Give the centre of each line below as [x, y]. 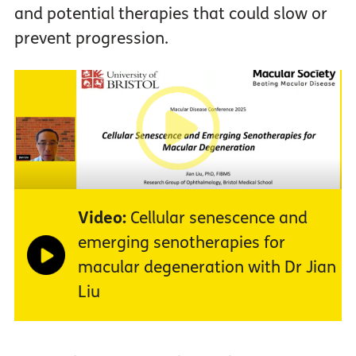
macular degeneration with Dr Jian [207, 267]
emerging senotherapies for [181, 242]
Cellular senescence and [217, 218]
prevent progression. [91, 38]
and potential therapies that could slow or [170, 14]
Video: [102, 218]
